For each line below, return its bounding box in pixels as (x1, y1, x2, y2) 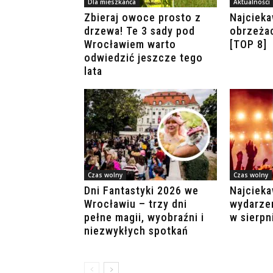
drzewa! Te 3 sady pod (84, 24, 195, 38)
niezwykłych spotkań (84, 224, 188, 238)
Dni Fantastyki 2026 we (84, 184, 199, 197)
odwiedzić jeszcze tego (84, 51, 203, 65)
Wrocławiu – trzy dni (84, 197, 187, 211)
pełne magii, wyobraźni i (84, 211, 204, 224)
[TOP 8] (230, 38, 267, 51)
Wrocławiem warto (84, 38, 176, 51)
